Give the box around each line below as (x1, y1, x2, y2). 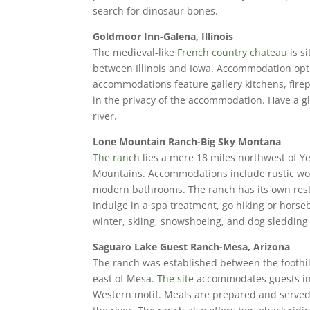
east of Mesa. (93, 272, 158, 286)
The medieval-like (93, 46, 178, 60)
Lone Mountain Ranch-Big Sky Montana (93, 135, 282, 149)
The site (157, 272, 194, 286)
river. (93, 109, 120, 123)
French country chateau (177, 46, 288, 60)
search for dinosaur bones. (93, 4, 221, 18)
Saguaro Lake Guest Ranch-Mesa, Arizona (93, 240, 291, 254)
